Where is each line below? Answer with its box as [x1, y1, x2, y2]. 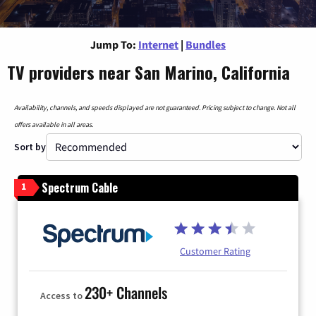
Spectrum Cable [42, 178, 118, 196]
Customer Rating [180, 244, 250, 257]
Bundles [186, 37, 226, 51]
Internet [138, 37, 178, 51]
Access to [40, 289, 85, 303]
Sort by [14, 140, 46, 153]
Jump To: [90, 37, 136, 51]
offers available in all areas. [14, 119, 93, 129]
